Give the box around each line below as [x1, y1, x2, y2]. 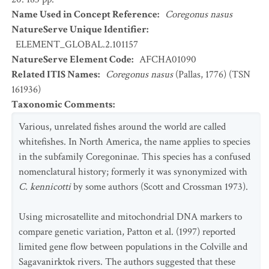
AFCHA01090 [139, 53, 196, 66]
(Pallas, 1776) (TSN [173, 68, 250, 81]
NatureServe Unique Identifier [11, 23, 147, 36]
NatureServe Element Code [11, 53, 131, 66]
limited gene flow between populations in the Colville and [19, 240, 247, 253]
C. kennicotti [19, 180, 71, 193]
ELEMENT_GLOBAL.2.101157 [16, 38, 138, 51]
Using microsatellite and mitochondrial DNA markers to [19, 210, 242, 223]
